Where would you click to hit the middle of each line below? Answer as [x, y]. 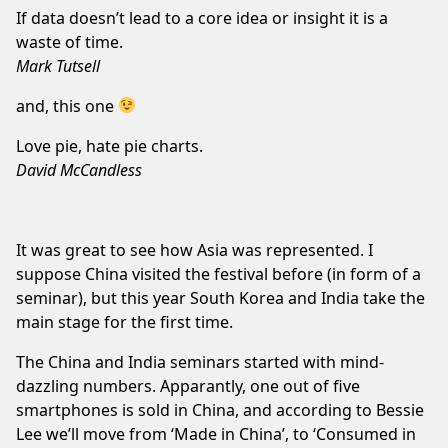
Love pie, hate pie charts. [109, 145]
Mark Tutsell [58, 65]
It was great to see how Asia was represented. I [194, 249]
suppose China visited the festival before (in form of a [218, 273]
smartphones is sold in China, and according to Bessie [220, 409]
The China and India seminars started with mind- [200, 361]
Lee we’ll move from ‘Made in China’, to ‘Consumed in [216, 433]
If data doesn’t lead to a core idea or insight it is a [202, 17]
